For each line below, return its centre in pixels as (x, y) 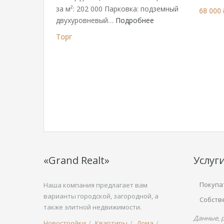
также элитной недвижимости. (92, 207)
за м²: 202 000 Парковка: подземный (117, 9)
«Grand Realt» (76, 160)
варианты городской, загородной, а (101, 196)
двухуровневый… (86, 20)
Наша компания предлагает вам (95, 185)
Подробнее (135, 20)
